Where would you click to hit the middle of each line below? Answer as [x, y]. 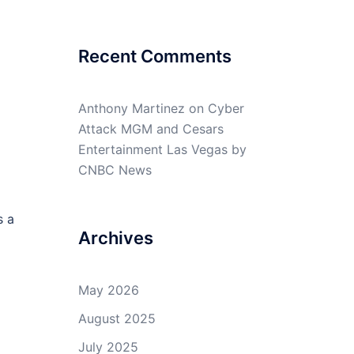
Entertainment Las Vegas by [162, 149]
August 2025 [117, 318]
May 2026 [108, 290]
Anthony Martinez [131, 108]
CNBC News [115, 170]
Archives [115, 238]
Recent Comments [154, 56]
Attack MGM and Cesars [151, 129]
